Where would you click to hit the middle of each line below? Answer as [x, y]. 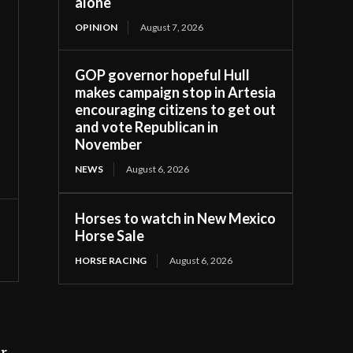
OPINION [97, 27]
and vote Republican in [147, 126]
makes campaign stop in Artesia [176, 92]
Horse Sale [110, 235]
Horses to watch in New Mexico [176, 218]
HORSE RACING [111, 260]
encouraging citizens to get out [176, 109]
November [109, 144]
